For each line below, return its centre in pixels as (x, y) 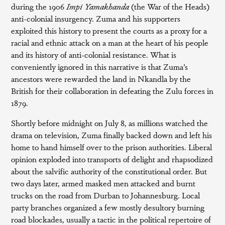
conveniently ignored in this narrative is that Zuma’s (100, 67)
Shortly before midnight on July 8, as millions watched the (110, 123)
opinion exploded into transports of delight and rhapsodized (112, 159)
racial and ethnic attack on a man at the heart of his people (110, 42)
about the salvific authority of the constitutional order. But (109, 171)
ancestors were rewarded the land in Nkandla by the (101, 79)
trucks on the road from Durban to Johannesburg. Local (106, 195)
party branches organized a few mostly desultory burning (108, 207)
